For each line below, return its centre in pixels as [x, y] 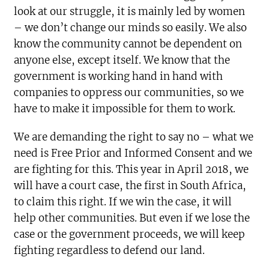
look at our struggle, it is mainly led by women [130, 11]
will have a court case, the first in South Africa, [130, 185]
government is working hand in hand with [119, 76]
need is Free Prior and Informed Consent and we [133, 153]
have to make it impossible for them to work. [125, 108]
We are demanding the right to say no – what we [134, 137]
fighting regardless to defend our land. [110, 250]
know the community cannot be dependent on [128, 44]
